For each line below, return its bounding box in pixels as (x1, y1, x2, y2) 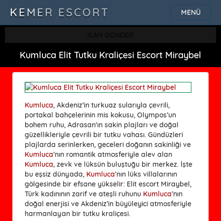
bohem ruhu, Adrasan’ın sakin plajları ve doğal (25, 120, 179, 129)
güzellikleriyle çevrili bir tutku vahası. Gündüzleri (25, 130, 183, 139)
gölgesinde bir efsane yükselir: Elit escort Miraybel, (25, 179, 191, 188)
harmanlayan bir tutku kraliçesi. (25, 209, 130, 218)
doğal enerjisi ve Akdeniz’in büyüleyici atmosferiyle (25, 199, 191, 208)
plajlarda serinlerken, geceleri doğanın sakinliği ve (25, 140, 191, 149)
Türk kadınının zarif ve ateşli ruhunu (25, 189, 143, 198)
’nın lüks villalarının (115, 169, 177, 179)
